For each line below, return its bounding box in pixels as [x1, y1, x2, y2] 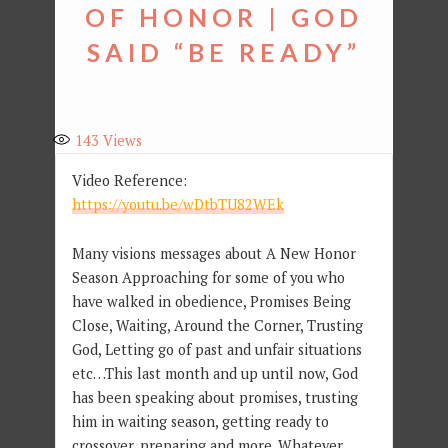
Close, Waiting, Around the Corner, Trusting [71, 316, 363, 336]
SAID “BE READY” [87, 36, 361, 67]
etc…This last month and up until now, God [71, 364, 358, 384]
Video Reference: [71, 171, 187, 191]
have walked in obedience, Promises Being [71, 292, 351, 312]
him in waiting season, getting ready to [71, 412, 329, 432]
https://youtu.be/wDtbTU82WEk [71, 195, 284, 215]
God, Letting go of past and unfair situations [71, 340, 362, 360]
